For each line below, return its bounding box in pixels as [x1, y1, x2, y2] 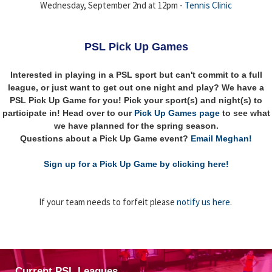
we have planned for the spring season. [53, 120, 219, 131]
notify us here [176, 195, 230, 208]
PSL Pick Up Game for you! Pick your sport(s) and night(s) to [10, 95, 262, 105]
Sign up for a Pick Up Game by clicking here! [43, 158, 229, 169]
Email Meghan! [191, 133, 252, 143]
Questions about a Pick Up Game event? [20, 133, 191, 143]
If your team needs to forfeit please [38, 195, 177, 208]
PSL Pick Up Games [84, 40, 188, 53]
